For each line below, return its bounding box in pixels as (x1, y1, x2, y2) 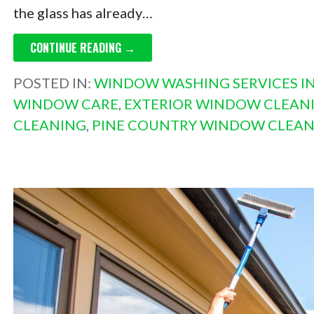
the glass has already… (13, 4, 153, 22)
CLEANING (13, 116, 86, 134)
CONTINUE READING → (29, 39, 135, 57)
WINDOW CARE (13, 95, 118, 113)
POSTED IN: (13, 74, 94, 92)
